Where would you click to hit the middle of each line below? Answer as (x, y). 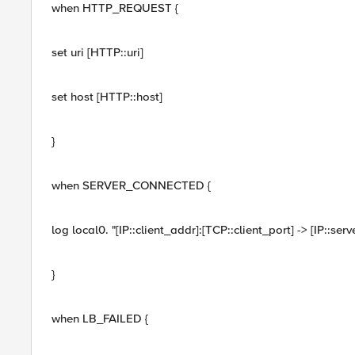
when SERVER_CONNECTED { (131, 185)
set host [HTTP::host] (107, 97)
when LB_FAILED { (100, 319)
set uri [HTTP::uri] (97, 52)
